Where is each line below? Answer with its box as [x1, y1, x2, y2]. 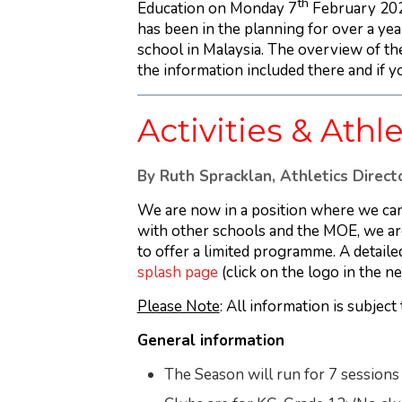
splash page [136, 261, 218, 283]
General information [136, 329, 284, 351]
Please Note [136, 295, 220, 317]
